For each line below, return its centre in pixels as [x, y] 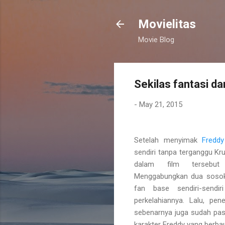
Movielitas [167, 24]
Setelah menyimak [168, 140]
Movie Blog [156, 40]
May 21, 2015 [161, 104]
